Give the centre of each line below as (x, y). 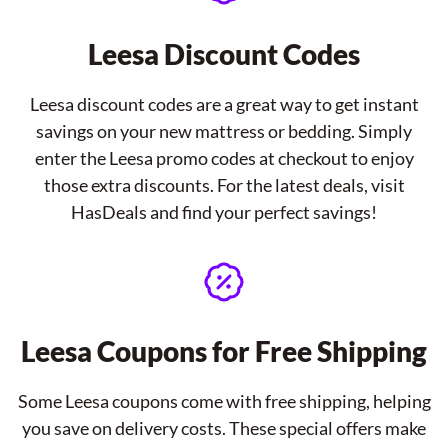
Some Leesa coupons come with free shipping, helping (224, 401)
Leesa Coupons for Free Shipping (224, 351)
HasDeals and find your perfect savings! (224, 212)
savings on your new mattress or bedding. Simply (224, 131)
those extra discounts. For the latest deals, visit (224, 185)
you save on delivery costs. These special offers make (224, 428)
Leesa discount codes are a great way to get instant (224, 104)
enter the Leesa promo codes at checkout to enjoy (224, 158)
